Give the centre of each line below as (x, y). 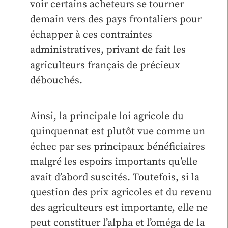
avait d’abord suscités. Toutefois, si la (115, 177)
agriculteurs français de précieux (105, 65)
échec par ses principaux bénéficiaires (118, 147)
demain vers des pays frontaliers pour (116, 19)
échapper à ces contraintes (91, 35)
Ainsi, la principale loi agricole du (107, 116)
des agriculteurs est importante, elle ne (119, 208)
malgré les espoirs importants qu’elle (114, 162)
